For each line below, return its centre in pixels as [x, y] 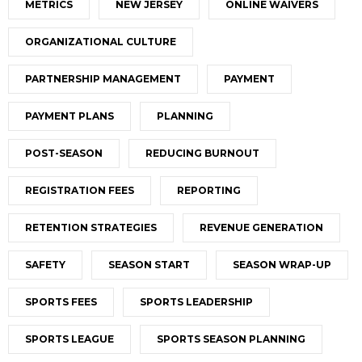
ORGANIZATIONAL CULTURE [101, 42]
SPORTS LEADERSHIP [196, 302]
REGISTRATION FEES [80, 191]
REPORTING [209, 191]
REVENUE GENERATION [261, 228]
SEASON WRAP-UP [282, 265]
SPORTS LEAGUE [69, 339]
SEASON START [149, 265]
